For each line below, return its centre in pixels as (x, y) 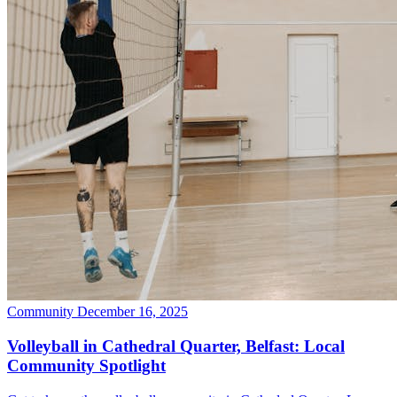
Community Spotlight (86, 366)
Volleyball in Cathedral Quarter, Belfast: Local (176, 346)
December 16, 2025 (132, 312)
